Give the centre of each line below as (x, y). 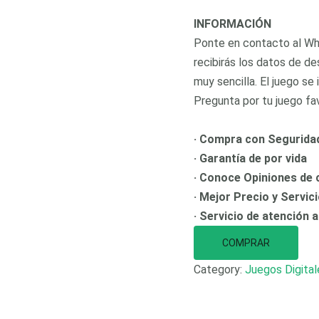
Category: (219, 270)
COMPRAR (246, 243)
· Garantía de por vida (250, 158)
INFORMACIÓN (232, 24)
